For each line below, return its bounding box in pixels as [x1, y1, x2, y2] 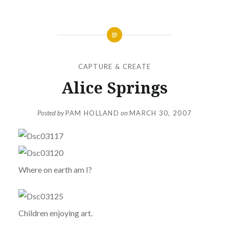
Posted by [37, 109, 65, 118]
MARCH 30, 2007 [129, 109, 192, 118]
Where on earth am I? [18, 165, 92, 175]
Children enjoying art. [18, 208, 93, 218]
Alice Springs [61, 77, 168, 98]
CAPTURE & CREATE [78, 62, 151, 71]
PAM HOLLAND [65, 109, 120, 118]
